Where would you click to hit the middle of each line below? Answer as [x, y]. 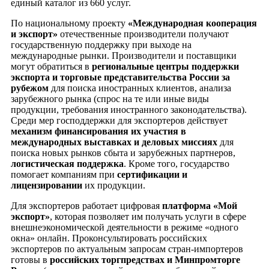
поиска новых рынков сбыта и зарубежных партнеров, [123, 153]
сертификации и [152, 175]
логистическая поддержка [67, 164]
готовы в [30, 260]
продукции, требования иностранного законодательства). [129, 110]
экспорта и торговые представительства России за [120, 77]
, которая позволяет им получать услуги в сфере [148, 217]
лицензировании [47, 186]
